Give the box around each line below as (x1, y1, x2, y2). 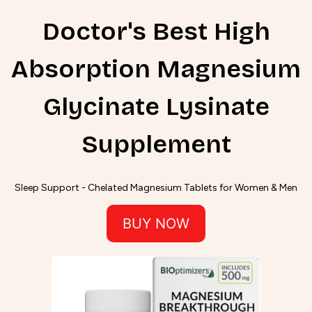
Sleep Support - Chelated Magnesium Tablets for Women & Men (15, 182, 297, 194)
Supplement (81, 130, 231, 160)
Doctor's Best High (42, 17, 270, 47)
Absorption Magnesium (11, 54, 301, 85)
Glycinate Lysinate (42, 92, 270, 123)
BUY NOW (123, 215, 189, 233)
